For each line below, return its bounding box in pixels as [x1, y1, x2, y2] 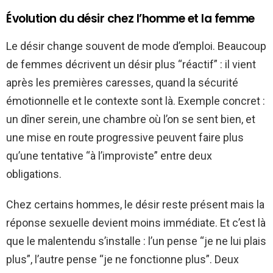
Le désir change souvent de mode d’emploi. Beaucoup [6, 39, 266, 52]
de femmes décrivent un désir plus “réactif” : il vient [6, 57, 256, 71]
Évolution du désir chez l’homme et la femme [6, 10, 255, 27]
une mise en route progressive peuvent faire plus [6, 130, 244, 144]
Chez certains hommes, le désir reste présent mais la [6, 197, 264, 211]
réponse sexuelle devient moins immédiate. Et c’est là [6, 216, 266, 229]
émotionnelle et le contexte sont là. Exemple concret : [6, 94, 265, 107]
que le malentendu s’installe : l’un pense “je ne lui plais [6, 234, 266, 247]
